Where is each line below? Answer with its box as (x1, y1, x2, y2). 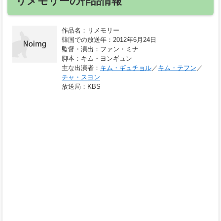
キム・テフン (158, 64, 196, 72)
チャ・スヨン (62, 74, 100, 81)
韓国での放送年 (62, 36, 107, 44)
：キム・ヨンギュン (74, 55, 132, 63)
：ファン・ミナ (94, 45, 139, 53)
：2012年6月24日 (107, 36, 156, 44)
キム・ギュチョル (100, 64, 151, 72)
